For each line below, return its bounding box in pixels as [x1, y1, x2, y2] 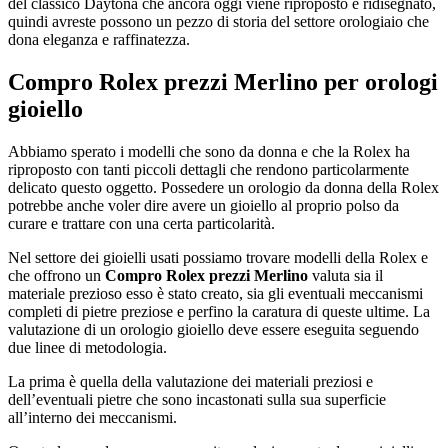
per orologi [318, 68, 438, 95]
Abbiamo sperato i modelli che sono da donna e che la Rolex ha [8, 142, 410, 160]
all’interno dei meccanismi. [8, 408, 177, 426]
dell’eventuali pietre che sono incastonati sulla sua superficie [8, 390, 386, 408]
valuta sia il [308, 266, 383, 284]
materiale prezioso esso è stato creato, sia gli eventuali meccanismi [8, 284, 423, 302]
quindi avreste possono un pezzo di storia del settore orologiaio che [8, 12, 429, 30]
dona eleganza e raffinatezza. [8, 30, 190, 48]
